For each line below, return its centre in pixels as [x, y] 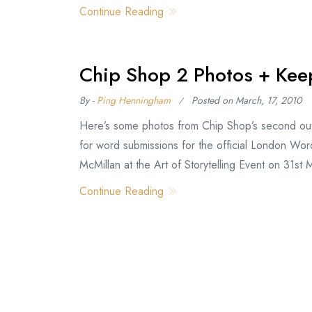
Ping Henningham [134, 100]
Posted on [213, 100]
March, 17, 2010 [268, 100]
